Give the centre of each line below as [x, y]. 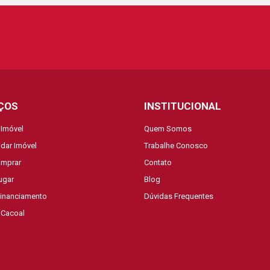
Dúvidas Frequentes [179, 196]
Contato [158, 162]
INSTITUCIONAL [183, 106]
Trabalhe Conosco [176, 146]
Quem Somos [168, 129]
